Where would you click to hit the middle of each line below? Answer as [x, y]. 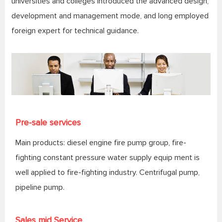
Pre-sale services [48, 122]
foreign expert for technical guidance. [75, 30]
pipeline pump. [40, 187]
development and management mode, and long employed [110, 16]
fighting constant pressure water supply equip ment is [107, 157]
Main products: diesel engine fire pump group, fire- [101, 142]
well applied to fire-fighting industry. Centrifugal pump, [107, 172]
